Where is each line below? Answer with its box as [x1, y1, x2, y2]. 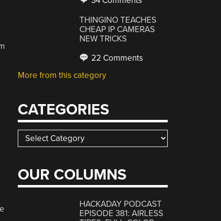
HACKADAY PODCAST [79, 198, 162, 209]
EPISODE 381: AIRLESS [79, 208, 164, 219]
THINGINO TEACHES [79, 15, 157, 25]
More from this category [18, 70, 107, 80]
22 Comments [89, 53, 144, 63]
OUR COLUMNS [18, 166, 127, 184]
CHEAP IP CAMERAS [79, 24, 155, 35]
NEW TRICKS [79, 34, 127, 44]
